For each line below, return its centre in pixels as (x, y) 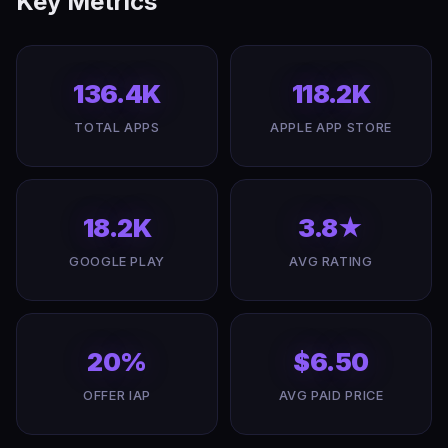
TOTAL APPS (117, 127)
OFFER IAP (117, 395)
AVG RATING (331, 261)
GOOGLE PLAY (117, 261)
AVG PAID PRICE (331, 395)
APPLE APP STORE (331, 127)
